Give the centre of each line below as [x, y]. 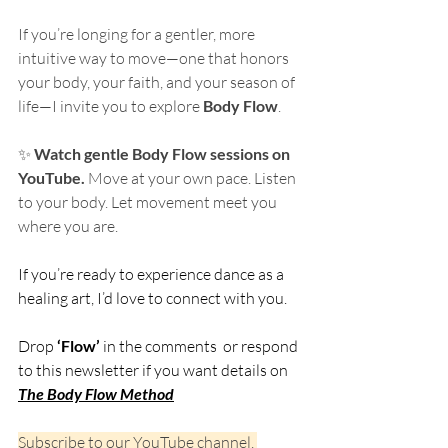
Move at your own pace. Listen [193, 177]
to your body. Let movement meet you [149, 201]
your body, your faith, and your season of [158, 81]
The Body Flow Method [96, 393]
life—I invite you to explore [110, 105]
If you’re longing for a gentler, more [138, 33]
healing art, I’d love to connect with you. [152, 297]
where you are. [68, 225]
